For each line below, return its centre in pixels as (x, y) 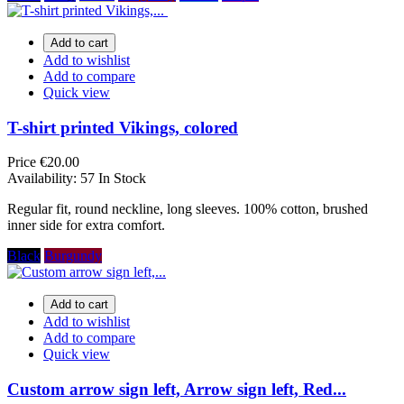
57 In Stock (113, 179)
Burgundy (73, 256)
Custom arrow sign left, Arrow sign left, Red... (177, 390)
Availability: (44, 179)
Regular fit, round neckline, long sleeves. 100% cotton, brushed (188, 209)
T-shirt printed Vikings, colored (123, 127)
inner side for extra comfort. (86, 225)
